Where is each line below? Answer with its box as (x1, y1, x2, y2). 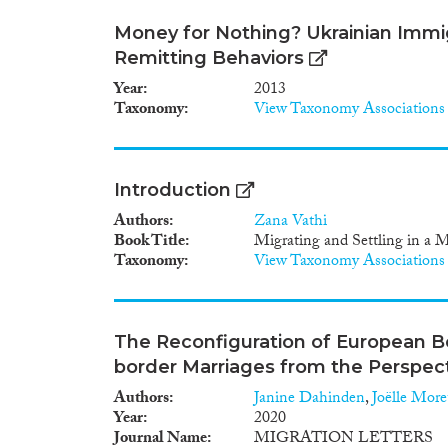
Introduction (114, 178, 231, 201)
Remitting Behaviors (114, 46, 304, 69)
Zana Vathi (254, 208, 327, 236)
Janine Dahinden (254, 385, 365, 413)
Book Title (114, 228, 185, 256)
